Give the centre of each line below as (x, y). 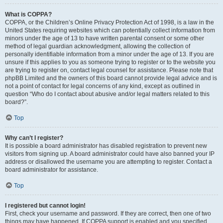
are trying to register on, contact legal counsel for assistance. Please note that (109, 70)
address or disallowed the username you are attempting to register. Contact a (109, 162)
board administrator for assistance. (52, 170)
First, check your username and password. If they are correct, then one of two (108, 214)
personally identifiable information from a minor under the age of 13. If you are (110, 54)
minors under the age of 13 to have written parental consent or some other (105, 38)
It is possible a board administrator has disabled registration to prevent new (106, 146)
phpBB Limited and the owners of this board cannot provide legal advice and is (111, 78)
